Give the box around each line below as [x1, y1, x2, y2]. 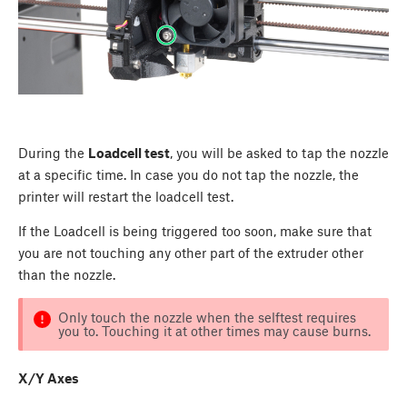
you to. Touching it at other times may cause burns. [57, 322, 371, 339]
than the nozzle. [18, 265, 119, 283]
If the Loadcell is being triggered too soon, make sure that [18, 222, 372, 239]
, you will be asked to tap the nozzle [170, 144, 389, 161]
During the [18, 144, 88, 161]
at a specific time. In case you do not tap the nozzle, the [18, 165, 359, 183]
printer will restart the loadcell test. [18, 187, 233, 204]
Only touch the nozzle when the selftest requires [57, 308, 356, 325]
